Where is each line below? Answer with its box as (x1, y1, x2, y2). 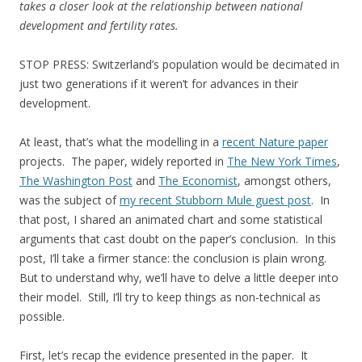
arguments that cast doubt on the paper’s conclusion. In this (19, 230, 336, 246)
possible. (19, 308, 65, 324)
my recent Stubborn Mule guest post (120, 192, 311, 208)
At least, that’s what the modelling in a (19, 133, 222, 149)
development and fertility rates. (19, 17, 179, 33)
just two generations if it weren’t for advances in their (19, 75, 298, 91)
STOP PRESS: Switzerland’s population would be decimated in (19, 56, 339, 72)
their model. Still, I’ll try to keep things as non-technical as (19, 288, 321, 305)
